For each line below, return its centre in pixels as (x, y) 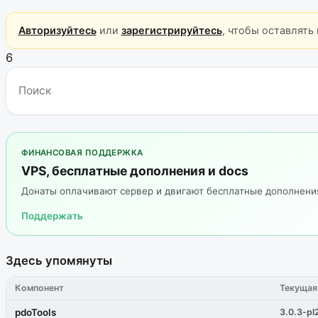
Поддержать (52, 215)
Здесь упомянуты (59, 261)
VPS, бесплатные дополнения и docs (135, 171)
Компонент (40, 287)
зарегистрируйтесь (171, 31)
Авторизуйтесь (57, 31)
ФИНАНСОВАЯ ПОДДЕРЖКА (82, 152)
